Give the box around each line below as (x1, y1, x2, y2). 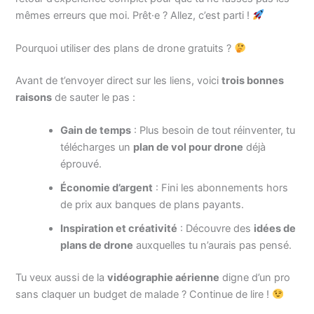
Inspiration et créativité (60, 222, 178, 235)
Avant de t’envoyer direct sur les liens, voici (15, 74, 222, 87)
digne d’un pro (219, 271, 291, 285)
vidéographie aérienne (107, 271, 220, 285)
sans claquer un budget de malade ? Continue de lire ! (15, 288, 273, 301)
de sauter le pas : (52, 90, 136, 104)
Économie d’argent (60, 182, 153, 195)
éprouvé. (60, 158, 102, 171)
